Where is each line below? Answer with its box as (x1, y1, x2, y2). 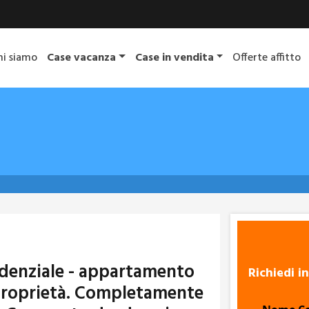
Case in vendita (134, 49, 214, 67)
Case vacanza (46, 49, 116, 67)
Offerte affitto (232, 49, 301, 67)
